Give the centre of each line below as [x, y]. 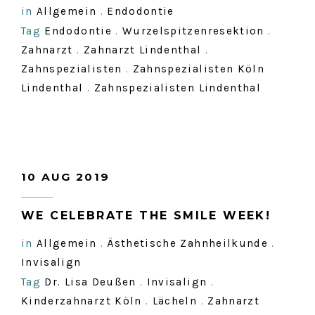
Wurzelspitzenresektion [193, 31]
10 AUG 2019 [66, 177]
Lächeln [175, 301]
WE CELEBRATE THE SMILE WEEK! [146, 216]
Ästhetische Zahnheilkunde [188, 243]
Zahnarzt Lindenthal [142, 50]
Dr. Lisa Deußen [90, 282]
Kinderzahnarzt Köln [82, 301]
